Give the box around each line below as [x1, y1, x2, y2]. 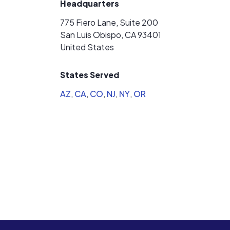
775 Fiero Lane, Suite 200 [60, 17, 158, 28]
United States [60, 42, 114, 52]
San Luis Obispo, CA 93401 [60, 29, 161, 40]
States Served [60, 69, 119, 80]
